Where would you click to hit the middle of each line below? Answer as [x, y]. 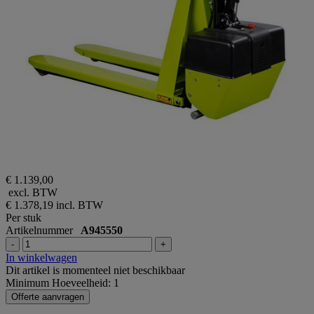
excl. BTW [32, 192]
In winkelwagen [41, 257]
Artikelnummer [43, 230]
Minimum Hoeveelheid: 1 [62, 282]
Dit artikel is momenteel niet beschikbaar [95, 270]
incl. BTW [80, 205]
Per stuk [23, 217]
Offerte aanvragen [48, 296]
